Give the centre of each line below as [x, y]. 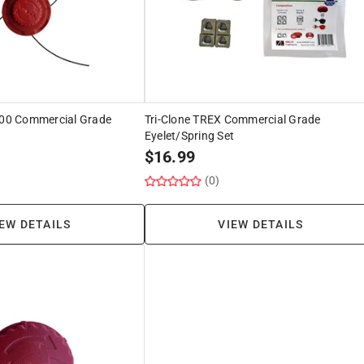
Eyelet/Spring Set [189, 135]
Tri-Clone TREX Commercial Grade [232, 119]
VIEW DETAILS [261, 224]
